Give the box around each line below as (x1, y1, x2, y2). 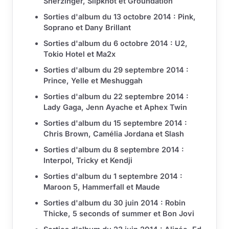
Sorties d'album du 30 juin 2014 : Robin (43, 198, 186, 208)
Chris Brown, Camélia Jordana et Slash (43, 129, 184, 139)
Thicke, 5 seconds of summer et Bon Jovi (43, 209, 194, 218)
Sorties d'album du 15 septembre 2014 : (43, 119, 187, 128)
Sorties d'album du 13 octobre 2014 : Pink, (43, 12, 196, 21)
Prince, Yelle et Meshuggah (43, 76, 143, 85)
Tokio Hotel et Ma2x (43, 50, 116, 59)
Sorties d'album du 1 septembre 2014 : (43, 172, 182, 181)
